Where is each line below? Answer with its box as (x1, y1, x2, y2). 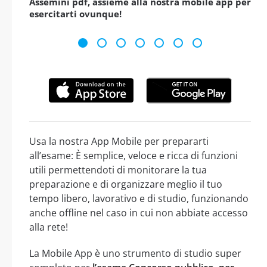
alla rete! (29, 220, 68, 234)
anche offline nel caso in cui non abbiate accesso (29, 206, 248, 219)
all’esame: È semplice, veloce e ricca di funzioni (29, 148, 238, 162)
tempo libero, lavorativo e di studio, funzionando (29, 191, 249, 205)
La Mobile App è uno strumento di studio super (29, 246, 241, 260)
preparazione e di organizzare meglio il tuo (29, 177, 222, 191)
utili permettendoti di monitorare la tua (29, 163, 207, 176)
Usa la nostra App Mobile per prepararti (29, 134, 209, 148)
